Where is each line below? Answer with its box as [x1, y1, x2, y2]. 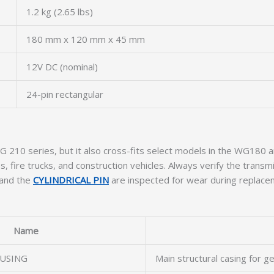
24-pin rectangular [26, 88, 103, 100]
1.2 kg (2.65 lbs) [26, 6, 93, 18]
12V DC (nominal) [26, 61, 98, 73]
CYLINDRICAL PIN [33, 174, 109, 186]
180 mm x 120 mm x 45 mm [26, 33, 145, 45]
